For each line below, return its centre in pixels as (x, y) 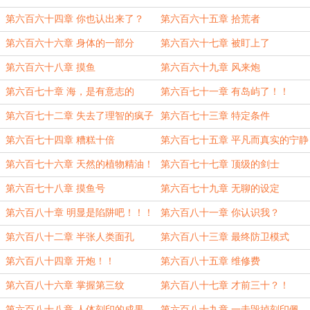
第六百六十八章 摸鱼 (51, 67)
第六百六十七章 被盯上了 (215, 43)
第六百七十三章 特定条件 (215, 116)
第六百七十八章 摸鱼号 (55, 189)
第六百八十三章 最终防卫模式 (225, 237)
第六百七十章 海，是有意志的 (70, 92)
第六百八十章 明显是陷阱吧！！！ (80, 213)
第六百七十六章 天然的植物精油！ (80, 164)
